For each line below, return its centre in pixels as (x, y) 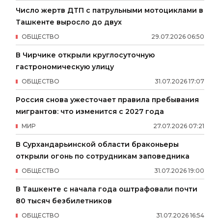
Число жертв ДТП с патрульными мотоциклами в (110, 10)
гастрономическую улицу (65, 67)
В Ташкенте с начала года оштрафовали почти (107, 189)
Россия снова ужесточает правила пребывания (107, 99)
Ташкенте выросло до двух (69, 22)
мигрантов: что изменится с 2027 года (90, 111)
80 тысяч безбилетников (64, 201)
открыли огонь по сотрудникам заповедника (103, 156)
